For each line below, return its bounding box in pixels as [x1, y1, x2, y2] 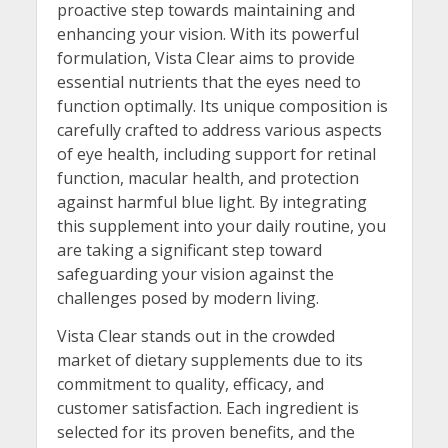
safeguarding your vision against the [56, 263, 334, 286]
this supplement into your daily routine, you [56, 215, 386, 238]
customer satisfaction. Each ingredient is [56, 396, 359, 419]
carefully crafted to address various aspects [56, 119, 382, 142]
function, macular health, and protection [56, 167, 359, 190]
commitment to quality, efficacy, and [56, 372, 324, 395]
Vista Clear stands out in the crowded [56, 324, 335, 347]
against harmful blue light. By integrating [56, 191, 367, 214]
